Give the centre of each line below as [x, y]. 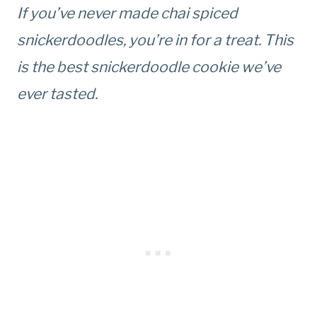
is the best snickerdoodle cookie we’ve [149, 67]
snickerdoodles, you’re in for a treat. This [155, 40]
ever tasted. [57, 93]
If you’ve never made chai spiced [127, 13]
